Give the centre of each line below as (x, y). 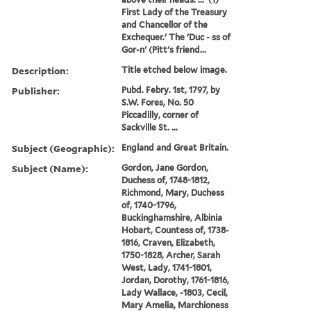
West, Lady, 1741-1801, (167, 267)
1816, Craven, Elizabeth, (169, 242)
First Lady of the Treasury (175, 12)
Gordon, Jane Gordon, (165, 167)
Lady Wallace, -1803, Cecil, (175, 292)
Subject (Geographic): (63, 148)
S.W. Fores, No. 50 (158, 102)
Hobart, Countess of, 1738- (176, 230)
